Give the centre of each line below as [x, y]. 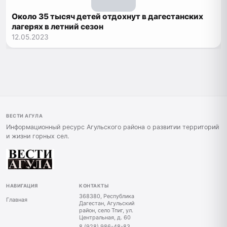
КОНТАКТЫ [94, 185]
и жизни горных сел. [37, 136]
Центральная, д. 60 [105, 218]
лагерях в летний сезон [58, 26]
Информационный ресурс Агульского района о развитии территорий [112, 127]
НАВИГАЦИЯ [22, 185]
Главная [17, 200]
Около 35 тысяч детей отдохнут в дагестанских [108, 16]
